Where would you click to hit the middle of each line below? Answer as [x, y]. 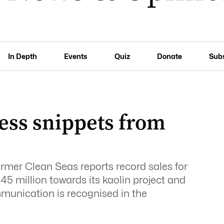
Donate [169, 56]
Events [76, 56]
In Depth [23, 56]
